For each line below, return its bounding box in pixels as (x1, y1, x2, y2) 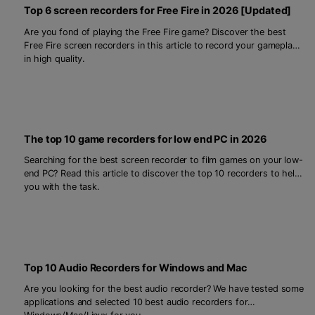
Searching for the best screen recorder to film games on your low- (24, 155, 303, 166)
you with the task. (24, 181, 100, 193)
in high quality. (24, 53, 86, 64)
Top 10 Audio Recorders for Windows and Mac (24, 261, 247, 274)
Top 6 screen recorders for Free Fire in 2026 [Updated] (24, 4, 292, 16)
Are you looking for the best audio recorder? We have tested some (24, 283, 304, 295)
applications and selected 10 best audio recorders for (24, 297, 248, 308)
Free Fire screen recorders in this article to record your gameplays (24, 39, 302, 51)
